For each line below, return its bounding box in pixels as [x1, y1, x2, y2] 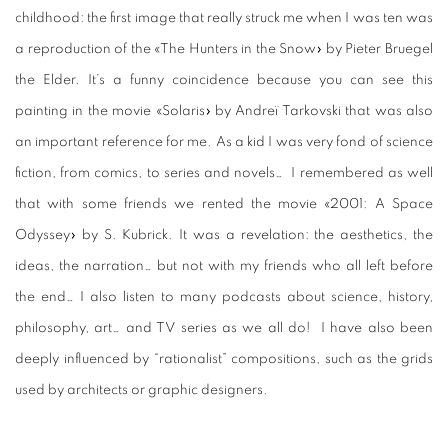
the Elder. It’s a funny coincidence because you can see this [15, 73, 433, 88]
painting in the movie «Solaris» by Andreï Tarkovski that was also [15, 104, 433, 119]
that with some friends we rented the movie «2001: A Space [15, 197, 433, 212]
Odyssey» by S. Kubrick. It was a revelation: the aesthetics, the [15, 228, 433, 243]
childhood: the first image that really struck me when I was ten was [15, 11, 433, 26]
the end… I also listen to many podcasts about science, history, [15, 290, 433, 305]
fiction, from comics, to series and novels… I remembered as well [15, 166, 433, 181]
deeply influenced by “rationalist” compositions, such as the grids [15, 352, 433, 367]
